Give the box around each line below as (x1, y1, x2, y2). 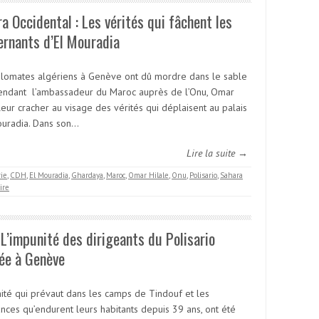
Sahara (220, 170, 243, 180)
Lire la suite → (187, 147, 248, 159)
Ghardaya (71, 170, 103, 180)
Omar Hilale (128, 170, 169, 180)
